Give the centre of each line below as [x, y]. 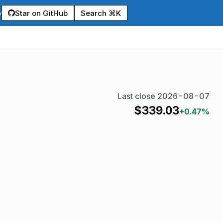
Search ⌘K [101, 13]
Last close [137, 96]
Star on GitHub [41, 13]
